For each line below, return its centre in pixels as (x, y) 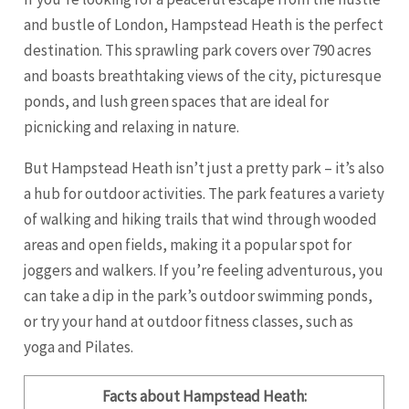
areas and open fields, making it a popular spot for (188, 245)
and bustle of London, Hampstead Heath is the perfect (204, 25)
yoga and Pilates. (79, 347)
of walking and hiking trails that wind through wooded (201, 220)
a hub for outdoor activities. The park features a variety (204, 194)
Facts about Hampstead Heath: (204, 397)
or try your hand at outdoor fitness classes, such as (189, 322)
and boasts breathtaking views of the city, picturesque (203, 76)
